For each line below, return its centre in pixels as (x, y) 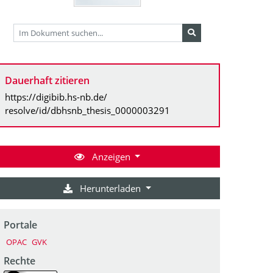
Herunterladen (111, 188)
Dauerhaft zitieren (47, 80)
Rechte (19, 261)
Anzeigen (111, 156)
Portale (20, 225)
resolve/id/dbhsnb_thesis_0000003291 (87, 110)
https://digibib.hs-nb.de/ (56, 97)
